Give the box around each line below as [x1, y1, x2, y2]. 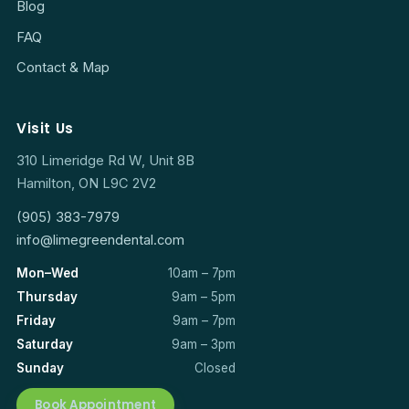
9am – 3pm [172, 337, 236, 351]
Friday [16, 313, 56, 328]
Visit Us [16, 119, 74, 139]
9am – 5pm [172, 289, 236, 304]
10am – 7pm [168, 266, 236, 280]
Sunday [16, 361, 64, 375]
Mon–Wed [16, 266, 79, 280]
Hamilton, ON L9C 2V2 [16, 175, 156, 193]
